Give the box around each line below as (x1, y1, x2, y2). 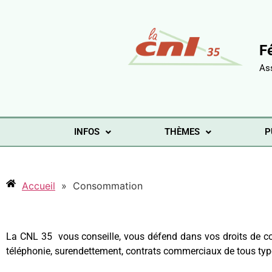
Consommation (73, 179, 143, 192)
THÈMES (165, 126, 200, 137)
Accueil (22, 179, 55, 192)
